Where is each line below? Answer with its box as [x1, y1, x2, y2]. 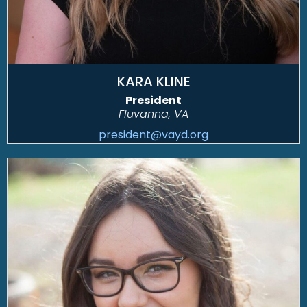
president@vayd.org [99, 127, 208, 143]
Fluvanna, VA [119, 106, 188, 123]
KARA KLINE [116, 72, 191, 92]
